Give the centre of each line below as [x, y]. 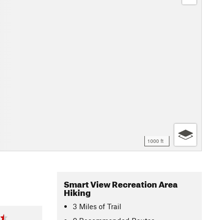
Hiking [77, 191]
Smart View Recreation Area [121, 183]
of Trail [110, 206]
